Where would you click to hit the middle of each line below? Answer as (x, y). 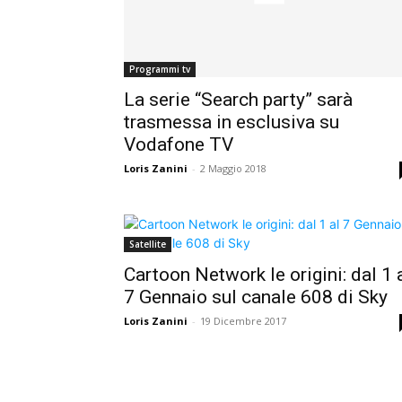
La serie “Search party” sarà (238, 100)
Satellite (148, 245)
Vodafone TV (179, 145)
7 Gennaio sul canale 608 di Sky (256, 297)
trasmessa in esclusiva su (232, 122)
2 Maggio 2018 (233, 169)
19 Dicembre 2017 (243, 321)
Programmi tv (160, 70)
